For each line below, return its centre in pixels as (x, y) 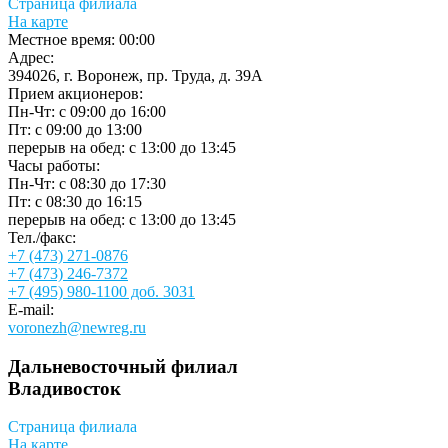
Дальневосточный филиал (123, 366)
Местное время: (63, 39)
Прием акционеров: (75, 93)
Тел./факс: (42, 237)
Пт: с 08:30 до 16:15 (75, 201)
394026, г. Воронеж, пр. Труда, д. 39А (135, 75)
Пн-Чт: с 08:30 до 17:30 (87, 183)
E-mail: (31, 309)
